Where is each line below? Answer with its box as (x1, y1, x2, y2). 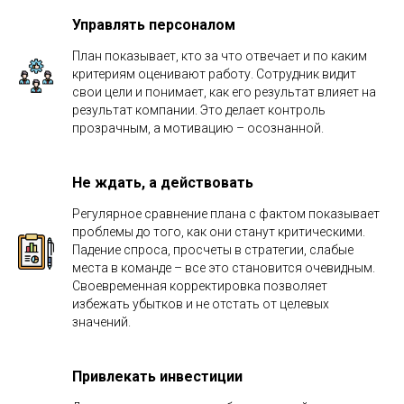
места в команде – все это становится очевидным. (72, 260, 375, 275)
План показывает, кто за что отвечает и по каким (72, 48, 367, 63)
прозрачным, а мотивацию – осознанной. (72, 120, 324, 135)
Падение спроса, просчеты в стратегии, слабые (72, 242, 353, 257)
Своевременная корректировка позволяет (72, 278, 327, 293)
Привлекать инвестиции (72, 367, 243, 385)
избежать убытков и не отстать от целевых (72, 296, 329, 311)
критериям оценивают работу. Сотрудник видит (72, 66, 356, 81)
